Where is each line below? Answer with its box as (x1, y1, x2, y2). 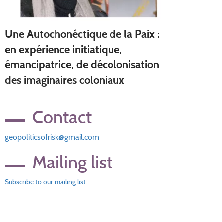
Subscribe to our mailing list (5, 177, 86, 186)
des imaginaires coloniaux (5, 73, 124, 87)
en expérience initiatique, (5, 42, 122, 56)
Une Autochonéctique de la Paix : (5, 27, 160, 41)
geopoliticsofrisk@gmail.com (5, 132, 99, 142)
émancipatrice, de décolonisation (5, 57, 159, 71)
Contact (32, 106, 92, 128)
